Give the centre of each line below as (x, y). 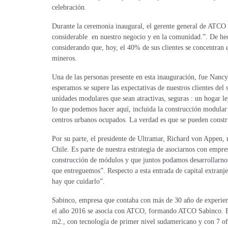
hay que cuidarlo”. (78, 181)
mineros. (64, 58)
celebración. (69, 7)
